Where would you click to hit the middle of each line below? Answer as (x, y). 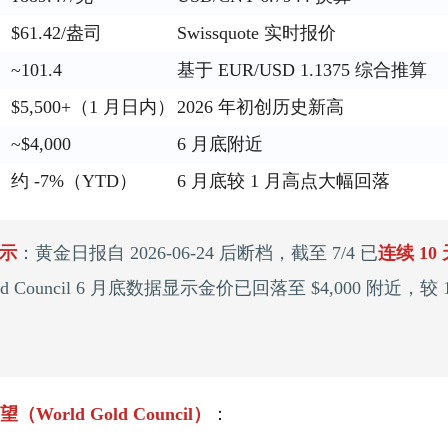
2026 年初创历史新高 (260, 107)
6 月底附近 (220, 144)
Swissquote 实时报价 (256, 33)
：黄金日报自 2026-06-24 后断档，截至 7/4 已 (198, 253)
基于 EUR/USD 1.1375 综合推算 (302, 70)
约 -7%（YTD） (74, 181)
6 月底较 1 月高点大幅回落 (283, 181)
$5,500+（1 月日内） (93, 107)
